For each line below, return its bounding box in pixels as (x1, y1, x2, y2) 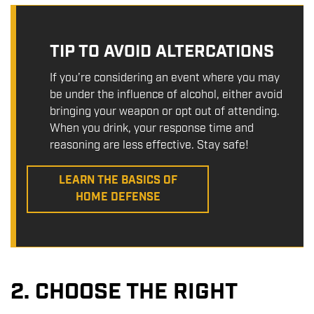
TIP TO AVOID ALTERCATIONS (50, 40, 274, 63)
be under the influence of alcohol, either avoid (50, 87, 282, 102)
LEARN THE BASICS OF (58, 172, 177, 188)
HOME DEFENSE (75, 189, 161, 205)
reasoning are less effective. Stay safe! (50, 137, 249, 153)
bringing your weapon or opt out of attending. (50, 104, 280, 119)
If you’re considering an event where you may (50, 70, 280, 86)
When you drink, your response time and (50, 121, 254, 136)
